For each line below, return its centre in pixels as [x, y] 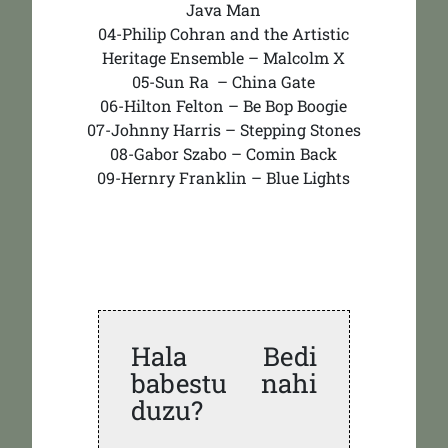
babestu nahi [224, 383]
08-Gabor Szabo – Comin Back [224, 153]
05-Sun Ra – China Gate [224, 81]
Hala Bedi [224, 356]
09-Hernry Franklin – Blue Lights [224, 177]
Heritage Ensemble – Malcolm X [224, 57]
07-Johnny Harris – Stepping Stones [223, 129]
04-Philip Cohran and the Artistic [224, 33]
